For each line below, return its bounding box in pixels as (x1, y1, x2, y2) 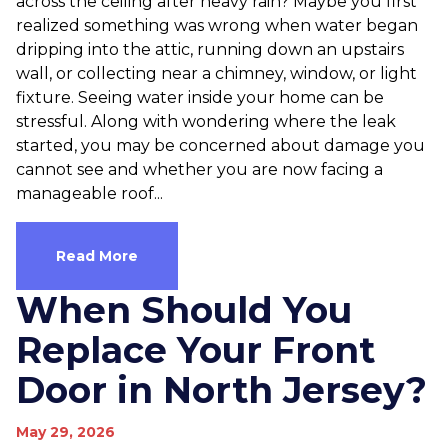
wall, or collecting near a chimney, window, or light (16, 64, 417, 83)
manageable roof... (16, 184, 163, 203)
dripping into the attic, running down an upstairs (16, 40, 404, 59)
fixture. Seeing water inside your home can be (16, 88, 384, 107)
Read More (56, 247, 138, 265)
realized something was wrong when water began (16, 16, 418, 35)
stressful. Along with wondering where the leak (16, 112, 396, 131)
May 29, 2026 (16, 423, 115, 441)
